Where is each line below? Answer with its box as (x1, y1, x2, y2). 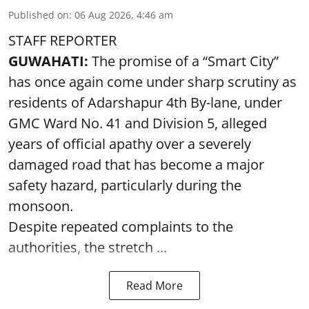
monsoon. (8, 196, 73, 215)
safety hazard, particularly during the (8, 175, 241, 195)
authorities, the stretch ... (8, 237, 167, 257)
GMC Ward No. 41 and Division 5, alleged (8, 113, 267, 132)
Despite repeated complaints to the (8, 217, 233, 236)
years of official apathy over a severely (8, 134, 251, 153)
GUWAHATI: (8, 51, 88, 70)
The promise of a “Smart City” (88, 51, 279, 70)
